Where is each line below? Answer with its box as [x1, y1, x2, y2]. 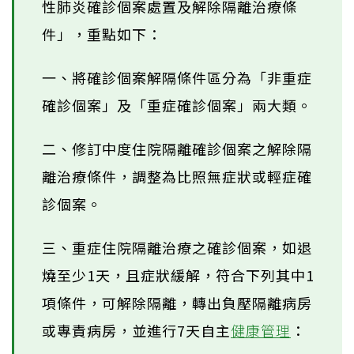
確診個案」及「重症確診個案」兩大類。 [42, 94, 312, 115]
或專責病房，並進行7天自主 [42, 319, 231, 341]
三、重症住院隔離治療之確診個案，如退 [42, 236, 312, 258]
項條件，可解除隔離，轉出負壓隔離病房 [42, 292, 312, 313]
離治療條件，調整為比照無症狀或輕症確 [42, 165, 312, 186]
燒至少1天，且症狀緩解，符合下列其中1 [42, 264, 314, 285]
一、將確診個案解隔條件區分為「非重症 [42, 66, 312, 88]
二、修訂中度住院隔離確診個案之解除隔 [42, 137, 312, 159]
